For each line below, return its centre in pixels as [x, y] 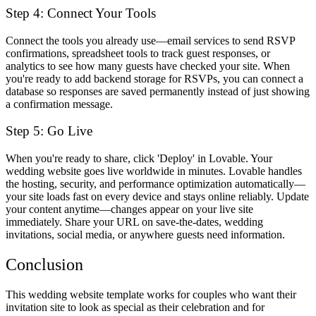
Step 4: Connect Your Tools [81, 13]
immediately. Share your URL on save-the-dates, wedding [134, 221]
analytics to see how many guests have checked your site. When [148, 66]
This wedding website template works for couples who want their [151, 294]
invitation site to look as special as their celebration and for [135, 307]
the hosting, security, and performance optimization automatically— [156, 183]
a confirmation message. [59, 104]
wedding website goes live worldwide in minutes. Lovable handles [154, 171]
